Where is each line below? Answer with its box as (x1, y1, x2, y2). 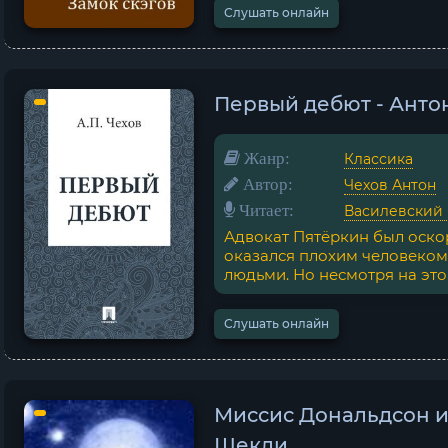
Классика (344, 150, 413, 168)
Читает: (235, 201, 294, 218)
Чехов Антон (344, 176, 436, 194)
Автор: (239, 175, 293, 192)
